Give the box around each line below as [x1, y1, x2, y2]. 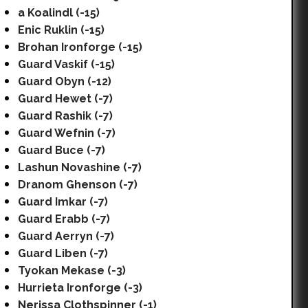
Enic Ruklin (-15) [18, 23, 104, 36]
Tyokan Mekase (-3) [18, 264, 126, 277]
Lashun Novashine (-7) [18, 161, 142, 174]
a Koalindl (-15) [18, 6, 100, 19]
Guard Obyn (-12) [18, 75, 111, 88]
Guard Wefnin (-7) [18, 126, 115, 140]
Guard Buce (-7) [18, 144, 105, 157]
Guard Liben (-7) [18, 247, 108, 260]
